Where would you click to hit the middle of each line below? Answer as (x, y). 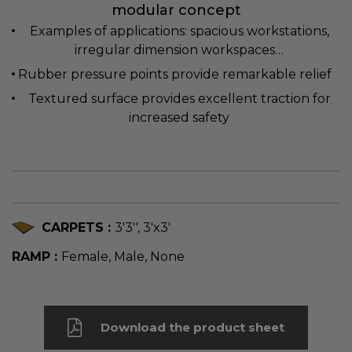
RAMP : (37, 256)
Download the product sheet (192, 327)
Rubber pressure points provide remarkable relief (175, 74)
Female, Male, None (123, 256)
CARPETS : (78, 227)
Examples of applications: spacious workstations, (179, 31)
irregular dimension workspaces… (179, 49)
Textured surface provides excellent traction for (179, 98)
